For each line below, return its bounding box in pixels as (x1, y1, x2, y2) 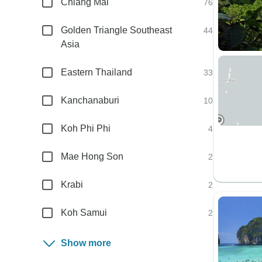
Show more (61, 238, 112, 248)
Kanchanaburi (61, 95, 120, 105)
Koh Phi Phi (61, 123, 111, 133)
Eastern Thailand (61, 67, 133, 77)
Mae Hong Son (61, 151, 124, 161)
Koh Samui (61, 208, 108, 218)
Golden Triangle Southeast (61, 25, 173, 35)
